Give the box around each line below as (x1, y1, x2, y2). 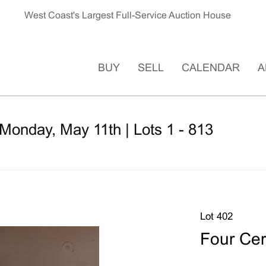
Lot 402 (199, 213, 233, 222)
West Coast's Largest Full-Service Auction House (24, 11, 232, 20)
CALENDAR (182, 63, 240, 74)
